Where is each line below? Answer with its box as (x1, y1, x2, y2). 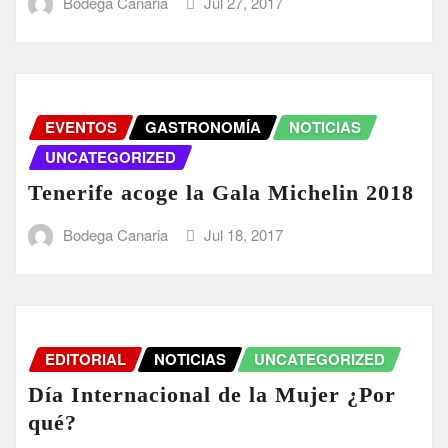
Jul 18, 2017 (204, 224, 284, 246)
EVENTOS (45, 115, 117, 138)
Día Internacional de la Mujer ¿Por (28, 382, 396, 408)
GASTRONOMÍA (145, 115, 261, 138)
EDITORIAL (45, 347, 126, 370)
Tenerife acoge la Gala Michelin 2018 (28, 180, 414, 206)
